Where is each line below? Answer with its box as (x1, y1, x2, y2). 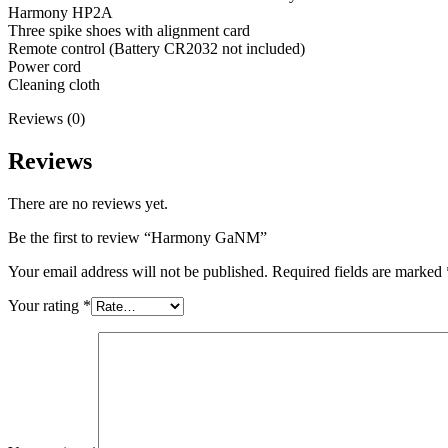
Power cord (8, 58, 81, 76)
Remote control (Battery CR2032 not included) (8, 40, 305, 58)
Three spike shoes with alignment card (8, 22, 250, 40)
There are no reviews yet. (8, 195, 168, 213)
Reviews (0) (8, 110, 85, 128)
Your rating (8, 297, 83, 315)
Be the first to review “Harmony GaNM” (8, 229, 267, 247)
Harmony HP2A (8, 4, 113, 22)
